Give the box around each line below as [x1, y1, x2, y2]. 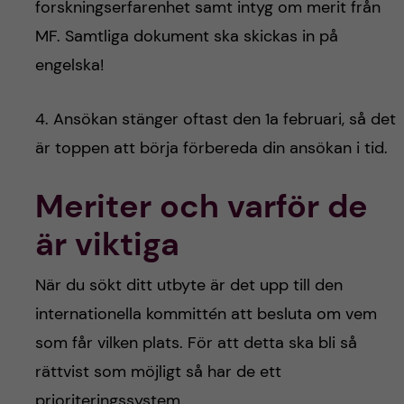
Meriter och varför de [34, 185, 368, 228]
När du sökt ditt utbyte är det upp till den [34, 274, 343, 297]
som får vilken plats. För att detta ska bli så [34, 332, 357, 354]
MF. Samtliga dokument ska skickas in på [34, 25, 338, 48]
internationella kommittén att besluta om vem [34, 303, 377, 326]
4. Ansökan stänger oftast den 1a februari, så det [34, 108, 396, 131]
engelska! [34, 54, 104, 77]
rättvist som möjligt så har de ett [34, 361, 281, 383]
